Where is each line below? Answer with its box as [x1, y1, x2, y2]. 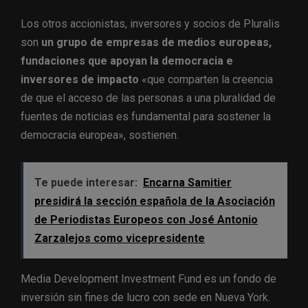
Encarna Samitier [143, 176, 232, 190]
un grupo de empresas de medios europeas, [41, 36, 272, 49]
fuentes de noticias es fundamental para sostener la [21, 110, 271, 124]
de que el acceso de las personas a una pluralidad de [21, 91, 276, 105]
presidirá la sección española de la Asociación [34, 195, 275, 208]
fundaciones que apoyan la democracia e [21, 54, 233, 68]
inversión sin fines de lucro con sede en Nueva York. [21, 291, 270, 305]
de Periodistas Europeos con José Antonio [34, 213, 258, 227]
